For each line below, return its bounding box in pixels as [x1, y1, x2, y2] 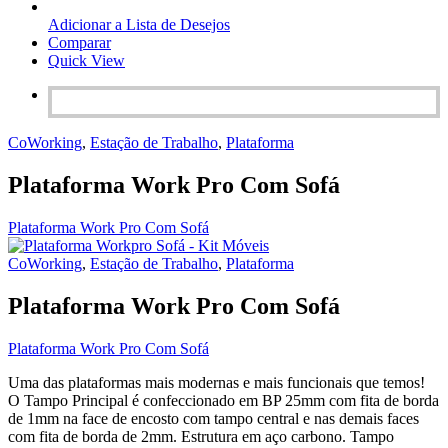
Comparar [48, 34, 111, 52]
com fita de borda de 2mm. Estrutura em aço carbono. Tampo [8, 427, 394, 445]
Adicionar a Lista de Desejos [48, 16, 230, 34]
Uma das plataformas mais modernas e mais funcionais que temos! [8, 373, 425, 391]
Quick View [48, 52, 125, 70]
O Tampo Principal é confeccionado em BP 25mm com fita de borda [8, 391, 439, 409]
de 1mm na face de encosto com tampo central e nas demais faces [8, 409, 419, 427]
